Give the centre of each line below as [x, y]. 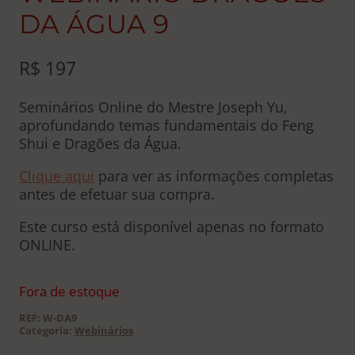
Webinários [104, 331]
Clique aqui [57, 176]
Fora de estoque [69, 291]
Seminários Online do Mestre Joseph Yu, [153, 107]
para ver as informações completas [214, 176]
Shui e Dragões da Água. [100, 143]
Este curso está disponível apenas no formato [172, 226]
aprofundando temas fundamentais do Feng [166, 125]
